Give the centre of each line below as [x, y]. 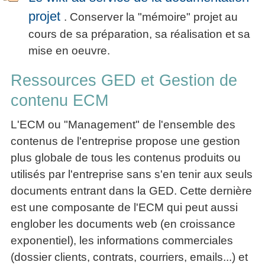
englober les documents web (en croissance [123, 224]
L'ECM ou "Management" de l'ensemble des [123, 124]
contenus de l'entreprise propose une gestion [125, 141]
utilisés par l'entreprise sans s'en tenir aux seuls [132, 174]
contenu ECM [59, 100]
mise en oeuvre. [69, 50]
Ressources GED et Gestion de [124, 80]
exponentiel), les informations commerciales [122, 240]
